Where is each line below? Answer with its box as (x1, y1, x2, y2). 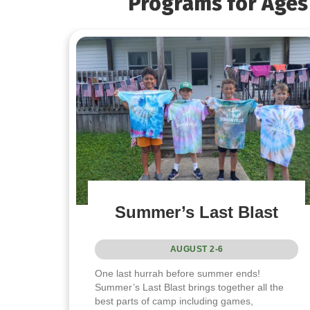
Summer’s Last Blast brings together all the (95, 282, 284, 293)
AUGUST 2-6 (170, 244, 224, 255)
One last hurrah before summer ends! (95, 268, 261, 280)
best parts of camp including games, (95, 295, 254, 307)
